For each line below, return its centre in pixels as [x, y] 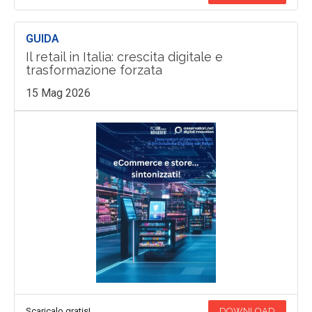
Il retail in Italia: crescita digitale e [124, 57]
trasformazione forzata [94, 70]
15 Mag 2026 [58, 93]
